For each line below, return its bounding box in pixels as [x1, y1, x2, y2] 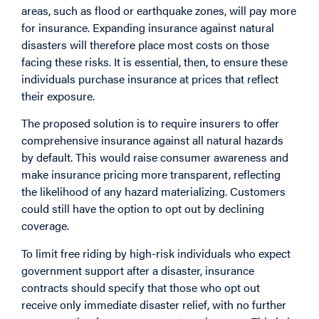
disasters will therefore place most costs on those [21, 36, 269, 53]
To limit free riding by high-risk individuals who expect [21, 244, 291, 261]
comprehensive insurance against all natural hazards [21, 132, 283, 149]
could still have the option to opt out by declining [21, 200, 264, 217]
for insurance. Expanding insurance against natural [21, 19, 274, 36]
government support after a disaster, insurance [21, 261, 254, 278]
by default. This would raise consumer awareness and [21, 149, 288, 166]
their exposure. [21, 87, 95, 104]
